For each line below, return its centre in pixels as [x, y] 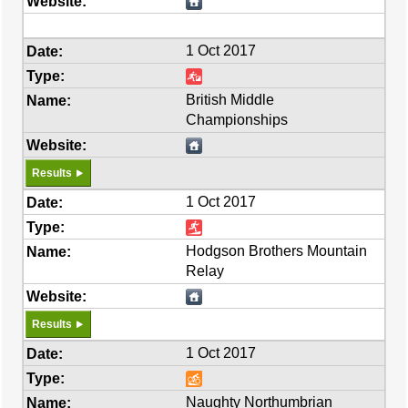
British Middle [230, 100]
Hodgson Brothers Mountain [277, 251]
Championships [237, 120]
